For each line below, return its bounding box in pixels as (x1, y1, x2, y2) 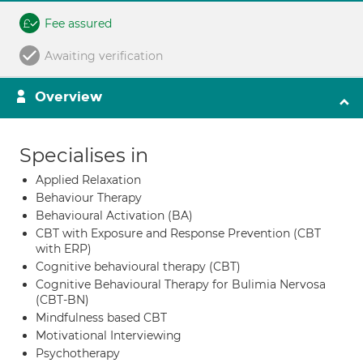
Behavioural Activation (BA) (36, 208, 193, 223)
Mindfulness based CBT (36, 310, 167, 325)
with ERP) (36, 241, 92, 256)
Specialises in (19, 143, 148, 167)
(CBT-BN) (36, 293, 89, 307)
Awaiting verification (45, 49, 163, 63)
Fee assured (45, 16, 112, 31)
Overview (35, 88, 102, 105)
